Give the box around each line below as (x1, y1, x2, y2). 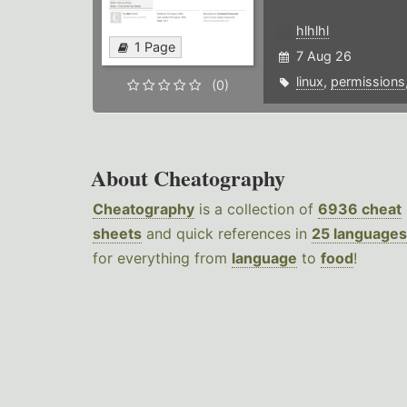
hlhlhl (295, 23, 329, 39)
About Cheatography (91, 162, 285, 194)
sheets (93, 224, 142, 243)
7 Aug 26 (295, 48, 352, 65)
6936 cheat (318, 200, 402, 219)
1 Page (134, 39, 175, 55)
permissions (330, 74, 405, 90)
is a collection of (194, 200, 318, 219)
